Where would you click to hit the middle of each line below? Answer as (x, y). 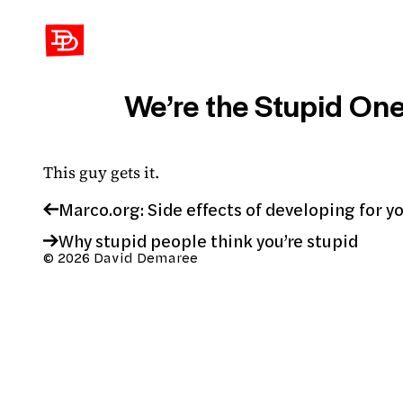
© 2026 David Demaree (121, 258)
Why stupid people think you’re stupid (208, 241)
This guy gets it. (101, 172)
